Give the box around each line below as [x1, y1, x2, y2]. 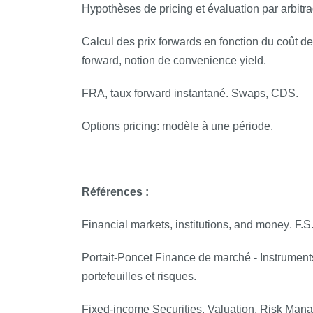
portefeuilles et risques [82, 270, 194, 282]
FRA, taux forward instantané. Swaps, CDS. [82, 87, 298, 99]
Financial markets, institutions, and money [82, 219, 289, 231]
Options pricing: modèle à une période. [82, 120, 273, 132]
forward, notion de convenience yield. [82, 54, 269, 66]
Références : [82, 186, 149, 198]
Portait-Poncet [82, 252, 155, 263]
